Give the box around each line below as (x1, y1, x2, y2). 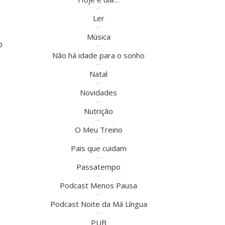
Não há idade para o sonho (52, 50, 145, 60)
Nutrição (84, 106, 113, 116)
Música (86, 32, 110, 42)
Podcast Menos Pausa (60, 180, 137, 190)
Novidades (80, 87, 117, 97)
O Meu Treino (74, 125, 123, 135)
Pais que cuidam (70, 143, 127, 153)
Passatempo (76, 162, 121, 172)
